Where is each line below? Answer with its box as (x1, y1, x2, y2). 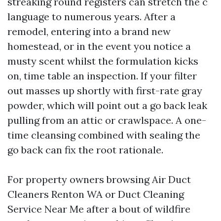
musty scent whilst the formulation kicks (7, 55, 198, 67)
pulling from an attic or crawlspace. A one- (7, 114, 206, 126)
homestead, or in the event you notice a (7, 40, 191, 52)
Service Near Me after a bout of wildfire (7, 203, 190, 215)
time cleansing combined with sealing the (7, 129, 200, 141)
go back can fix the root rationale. (7, 144, 163, 156)
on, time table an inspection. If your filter (7, 70, 197, 82)
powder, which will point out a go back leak (7, 99, 207, 111)
